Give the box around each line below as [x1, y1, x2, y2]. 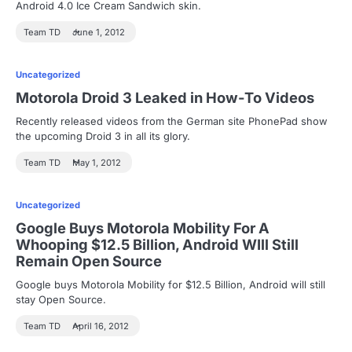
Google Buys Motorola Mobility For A [16, 219, 269, 236]
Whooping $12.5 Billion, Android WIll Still [16, 236, 299, 253]
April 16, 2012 [72, 321, 129, 332]
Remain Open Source [16, 252, 162, 269]
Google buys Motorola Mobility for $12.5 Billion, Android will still [16, 278, 325, 291]
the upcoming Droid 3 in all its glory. [16, 130, 190, 142]
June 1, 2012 [72, 27, 125, 38]
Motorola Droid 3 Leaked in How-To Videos [16, 89, 314, 106]
